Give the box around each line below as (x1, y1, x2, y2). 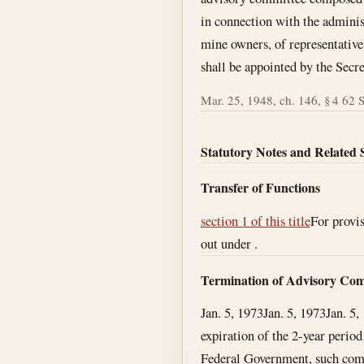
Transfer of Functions (200, 178, 320, 197)
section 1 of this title (200, 210, 310, 230)
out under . (200, 233, 258, 253)
